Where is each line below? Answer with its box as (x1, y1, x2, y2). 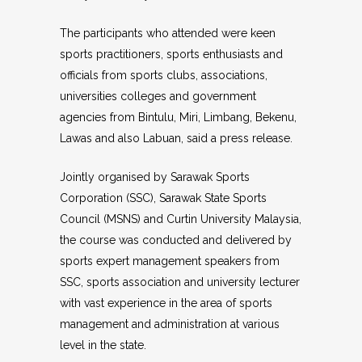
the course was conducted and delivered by (60, 234, 292, 246)
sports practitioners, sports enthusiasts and (60, 48, 283, 61)
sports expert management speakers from (60, 255, 280, 267)
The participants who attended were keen (60, 27, 276, 40)
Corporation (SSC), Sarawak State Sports (60, 192, 267, 204)
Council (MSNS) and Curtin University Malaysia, (60, 213, 301, 225)
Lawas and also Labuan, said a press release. (60, 132, 293, 145)
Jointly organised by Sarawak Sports (60, 170, 250, 183)
